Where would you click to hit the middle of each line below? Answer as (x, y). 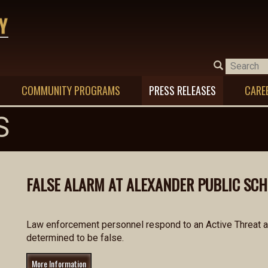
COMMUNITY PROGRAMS (71, 90)
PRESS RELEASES (182, 90)
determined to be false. (75, 238)
